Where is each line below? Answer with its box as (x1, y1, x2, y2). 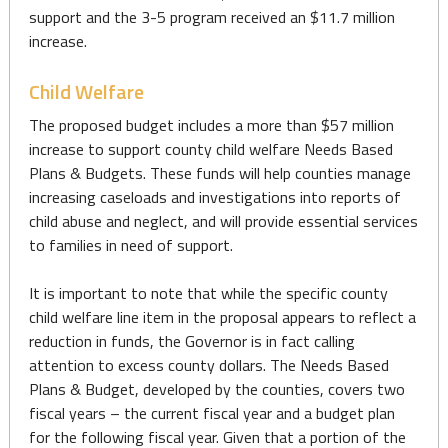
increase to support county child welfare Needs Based (28, 137, 393, 161)
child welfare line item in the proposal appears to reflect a (28, 305, 416, 329)
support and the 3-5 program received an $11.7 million (28, 5, 395, 29)
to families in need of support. (28, 233, 233, 257)
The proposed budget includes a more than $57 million (28, 113, 394, 137)
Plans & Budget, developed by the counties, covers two (28, 377, 405, 401)
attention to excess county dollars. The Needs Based (28, 353, 389, 377)
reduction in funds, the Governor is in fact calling (28, 329, 355, 353)
